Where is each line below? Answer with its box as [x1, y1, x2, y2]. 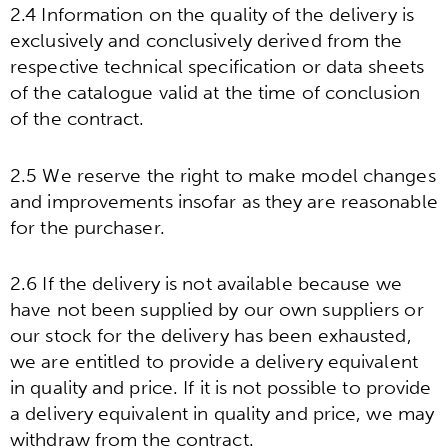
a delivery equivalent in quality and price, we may [10, 401, 435, 425]
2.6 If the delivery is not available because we [10, 271, 402, 295]
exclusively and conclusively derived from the [10, 29, 403, 53]
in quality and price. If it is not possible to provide [10, 375, 432, 399]
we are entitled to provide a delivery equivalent [10, 349, 418, 373]
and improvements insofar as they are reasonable [10, 189, 438, 213]
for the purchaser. [10, 215, 165, 239]
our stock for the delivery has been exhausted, [10, 323, 412, 347]
